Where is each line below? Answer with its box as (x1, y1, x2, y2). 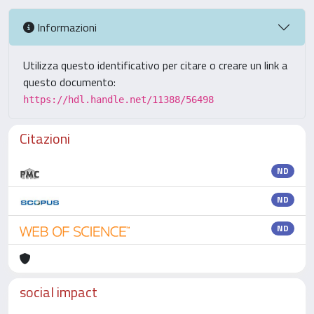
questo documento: (23, 74, 116, 90)
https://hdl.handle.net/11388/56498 (23, 94, 214, 105)
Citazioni (20, 128, 70, 149)
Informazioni (34, 18, 97, 36)
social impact (20, 281, 97, 303)
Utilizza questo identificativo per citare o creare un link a (23, 57, 287, 74)
